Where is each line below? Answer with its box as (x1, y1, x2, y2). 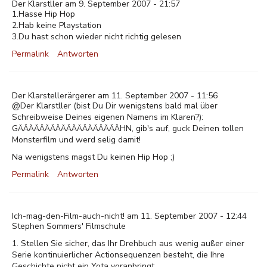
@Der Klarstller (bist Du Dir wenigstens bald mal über (12, 100, 218, 111)
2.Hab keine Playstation (12, 20, 101, 31)
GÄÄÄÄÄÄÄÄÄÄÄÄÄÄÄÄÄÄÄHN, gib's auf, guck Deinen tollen (12, 123, 244, 134)
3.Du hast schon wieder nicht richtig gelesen (12, 31, 181, 42)
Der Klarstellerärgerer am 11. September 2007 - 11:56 (12, 90, 218, 101)
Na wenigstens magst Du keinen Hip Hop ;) (12, 151, 175, 163)
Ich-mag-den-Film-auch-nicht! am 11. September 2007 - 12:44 (12, 210, 247, 222)
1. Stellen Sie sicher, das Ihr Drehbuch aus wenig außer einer (12, 238, 244, 249)
